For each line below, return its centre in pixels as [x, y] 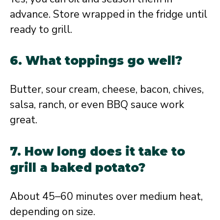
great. [24, 120]
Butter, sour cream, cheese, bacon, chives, [107, 89]
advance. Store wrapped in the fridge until [109, 14]
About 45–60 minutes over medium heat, [106, 196]
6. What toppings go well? [96, 61]
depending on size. [53, 211]
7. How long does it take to [97, 151]
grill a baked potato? [78, 167]
